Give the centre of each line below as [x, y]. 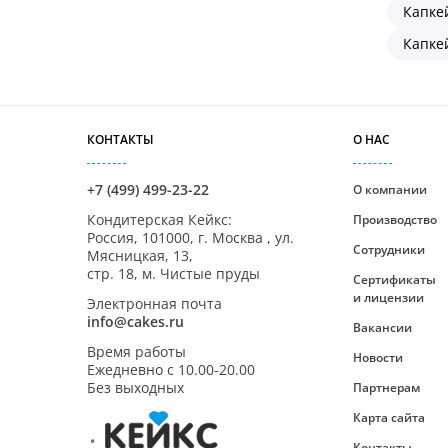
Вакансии [383, 327]
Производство [395, 219]
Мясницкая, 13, [140, 255]
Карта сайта [389, 417]
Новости [378, 357]
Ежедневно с [132, 369]
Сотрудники [389, 249]
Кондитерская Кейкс [157, 219]
